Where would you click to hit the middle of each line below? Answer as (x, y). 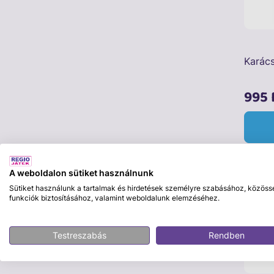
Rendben (226, 235)
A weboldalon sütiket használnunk (81, 173)
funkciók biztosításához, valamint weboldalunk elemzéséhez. (114, 198)
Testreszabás (80, 235)
